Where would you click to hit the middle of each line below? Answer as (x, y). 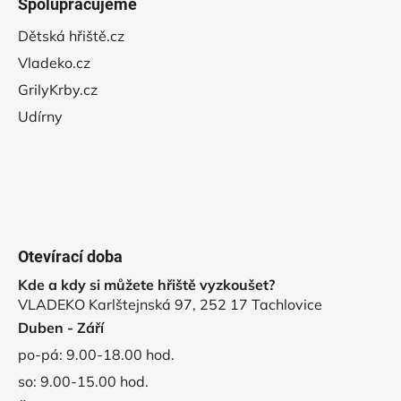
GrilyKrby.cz (58, 89)
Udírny (40, 116)
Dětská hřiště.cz (71, 35)
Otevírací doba (70, 256)
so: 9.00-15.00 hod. (83, 381)
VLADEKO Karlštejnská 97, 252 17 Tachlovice (170, 304)
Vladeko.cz (54, 62)
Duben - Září (61, 327)
